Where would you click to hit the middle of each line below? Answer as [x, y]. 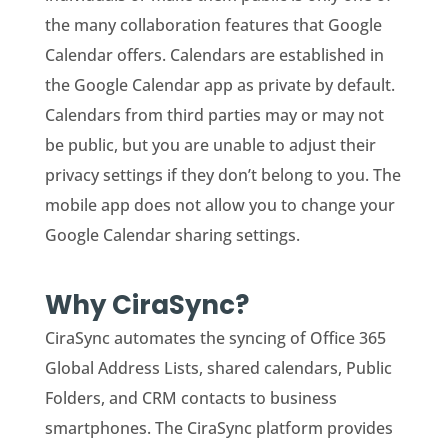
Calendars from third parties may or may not [214, 114]
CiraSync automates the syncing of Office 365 [215, 337]
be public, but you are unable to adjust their [210, 144]
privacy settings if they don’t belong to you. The [222, 174]
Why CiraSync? [149, 304]
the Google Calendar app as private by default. [219, 84]
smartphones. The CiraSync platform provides [218, 427]
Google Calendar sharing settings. [172, 234]
